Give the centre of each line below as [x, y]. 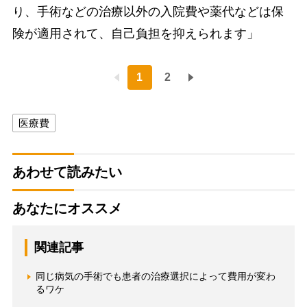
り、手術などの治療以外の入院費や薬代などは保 [148, 12]
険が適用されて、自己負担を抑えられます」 [135, 34]
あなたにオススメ [67, 209]
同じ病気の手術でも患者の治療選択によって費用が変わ [155, 277]
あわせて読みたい [67, 172]
